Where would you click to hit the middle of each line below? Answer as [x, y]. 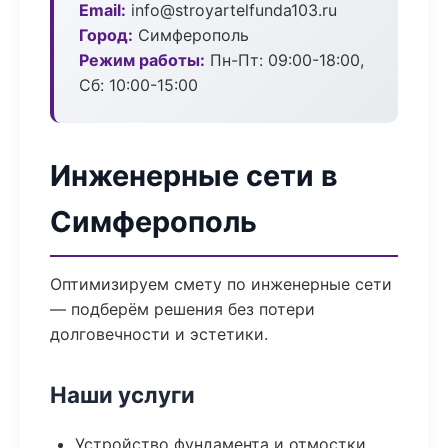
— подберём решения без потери [182, 309]
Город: [106, 35]
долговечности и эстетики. [159, 334]
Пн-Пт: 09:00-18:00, [284, 60]
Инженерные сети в [194, 175]
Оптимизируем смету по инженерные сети [221, 284]
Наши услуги [122, 394]
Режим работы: [142, 60]
